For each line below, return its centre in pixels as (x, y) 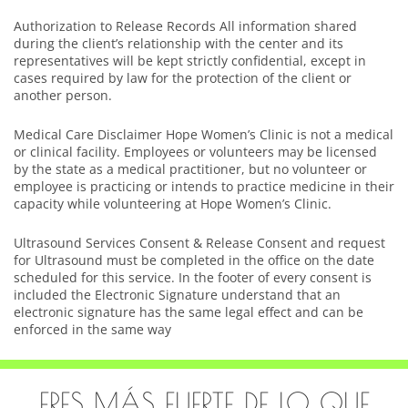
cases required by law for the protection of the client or (183, 78)
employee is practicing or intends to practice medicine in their (204, 187)
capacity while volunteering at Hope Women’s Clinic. (173, 204)
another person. (63, 96)
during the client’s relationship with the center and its (178, 44)
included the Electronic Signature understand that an (177, 295)
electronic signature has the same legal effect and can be (189, 312)
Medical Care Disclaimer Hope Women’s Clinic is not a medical (204, 135)
